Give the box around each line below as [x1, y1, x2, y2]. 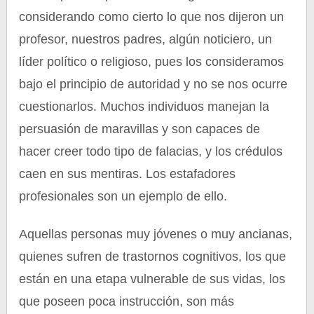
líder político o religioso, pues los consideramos [19, 55, 285, 69]
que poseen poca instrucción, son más [19, 294, 235, 308]
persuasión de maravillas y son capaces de [19, 122, 261, 136]
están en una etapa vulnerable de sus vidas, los [19, 272, 286, 286]
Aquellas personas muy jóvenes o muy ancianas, [19, 227, 293, 241]
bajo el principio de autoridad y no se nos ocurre [19, 77, 288, 91]
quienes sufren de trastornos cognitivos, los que [19, 250, 287, 264]
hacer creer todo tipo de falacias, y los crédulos [19, 144, 283, 158]
